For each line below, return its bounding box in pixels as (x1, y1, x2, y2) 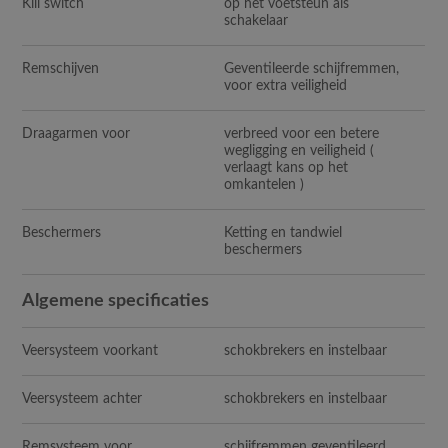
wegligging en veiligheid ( (224, 144, 375, 159)
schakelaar (224, 14, 293, 29)
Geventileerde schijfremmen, (224, 62, 400, 77)
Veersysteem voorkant (22, 344, 159, 359)
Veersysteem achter (22, 392, 143, 407)
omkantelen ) (224, 178, 305, 193)
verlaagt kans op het (224, 161, 349, 176)
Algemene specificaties (22, 292, 210, 311)
